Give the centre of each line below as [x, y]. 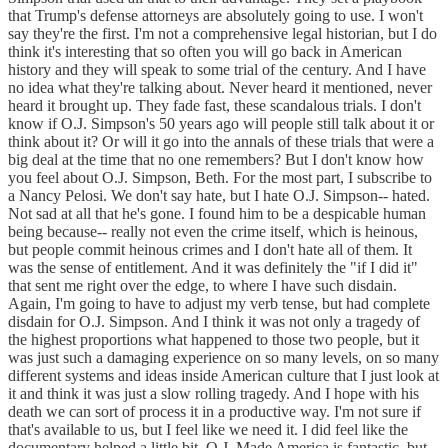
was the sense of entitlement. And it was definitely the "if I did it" [213, 268]
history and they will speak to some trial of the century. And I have [217, 70]
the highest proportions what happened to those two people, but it [213, 340]
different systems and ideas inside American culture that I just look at [223, 376]
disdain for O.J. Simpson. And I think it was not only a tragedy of [214, 322]
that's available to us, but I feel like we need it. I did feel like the [208, 430]
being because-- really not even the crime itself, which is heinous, [213, 232]
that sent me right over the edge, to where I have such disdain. [202, 286]
